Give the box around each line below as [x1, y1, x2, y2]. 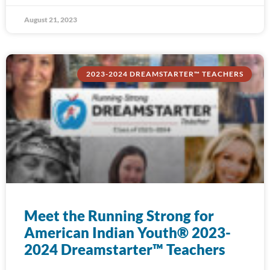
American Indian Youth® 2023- [24, 224, 231, 241]
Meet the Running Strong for [24, 207, 214, 224]
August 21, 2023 [24, 15, 77, 24]
